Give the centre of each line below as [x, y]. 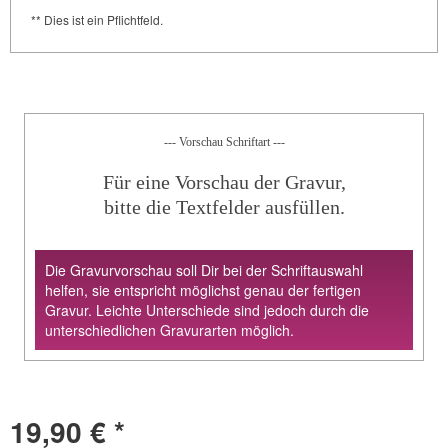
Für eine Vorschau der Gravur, [224, 182]
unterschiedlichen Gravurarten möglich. [169, 330]
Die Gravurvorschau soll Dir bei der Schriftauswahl [204, 270]
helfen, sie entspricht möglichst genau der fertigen [203, 290]
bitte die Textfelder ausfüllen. [224, 207]
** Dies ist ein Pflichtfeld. [97, 20]
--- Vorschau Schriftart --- [224, 142]
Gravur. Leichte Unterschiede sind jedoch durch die [207, 310]
